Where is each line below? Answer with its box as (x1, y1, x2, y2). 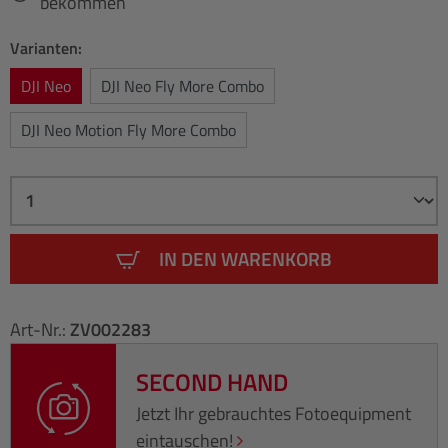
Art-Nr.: (10, 315, 70, 343)
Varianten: (10, 35, 82, 60)
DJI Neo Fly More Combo (101, 73, 264, 98)
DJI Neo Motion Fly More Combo (21, 117, 236, 142)
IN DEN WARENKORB (159, 243, 332, 273)
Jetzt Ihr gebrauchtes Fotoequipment (136, 399, 412, 427)
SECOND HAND (136, 363, 289, 400)
